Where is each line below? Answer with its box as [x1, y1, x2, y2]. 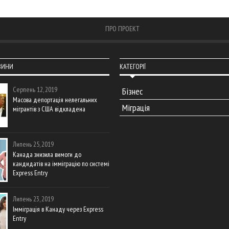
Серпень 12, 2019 [12, 85, 57, 95]
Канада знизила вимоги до [12, 150, 81, 159]
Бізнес [122, 85, 143, 98]
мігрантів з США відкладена [12, 104, 85, 114]
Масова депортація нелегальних [12, 95, 97, 105]
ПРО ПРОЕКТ [105, 24, 140, 34]
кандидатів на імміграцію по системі [12, 159, 109, 169]
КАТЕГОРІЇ [119, 62, 146, 72]
